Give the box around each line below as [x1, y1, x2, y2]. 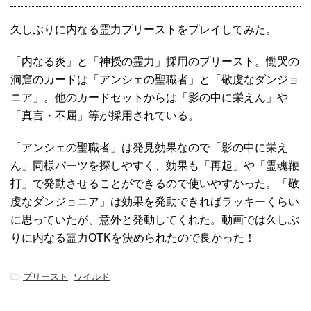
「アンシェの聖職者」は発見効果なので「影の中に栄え [10, 142, 288, 154]
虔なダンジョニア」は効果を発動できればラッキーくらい [10, 196, 299, 208]
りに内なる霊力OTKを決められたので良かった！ [10, 232, 255, 244]
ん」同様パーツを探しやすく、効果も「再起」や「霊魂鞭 [10, 160, 299, 172]
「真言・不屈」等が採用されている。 [10, 110, 199, 122]
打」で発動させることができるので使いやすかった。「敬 [10, 178, 299, 190]
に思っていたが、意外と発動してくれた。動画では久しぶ [10, 214, 299, 226]
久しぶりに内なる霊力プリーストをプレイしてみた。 [10, 24, 277, 36]
